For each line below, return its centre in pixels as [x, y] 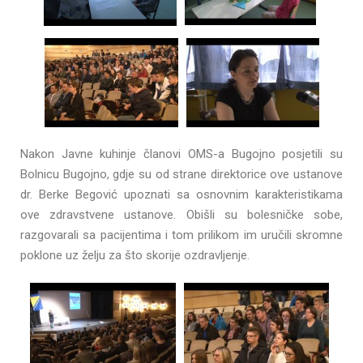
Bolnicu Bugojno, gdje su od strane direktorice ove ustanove [181, 175]
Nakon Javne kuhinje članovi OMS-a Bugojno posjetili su [181, 154]
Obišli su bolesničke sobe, [264, 215]
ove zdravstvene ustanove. [103, 215]
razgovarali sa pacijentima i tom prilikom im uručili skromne [181, 235]
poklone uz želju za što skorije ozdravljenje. [135, 256]
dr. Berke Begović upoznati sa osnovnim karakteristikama [181, 195]
